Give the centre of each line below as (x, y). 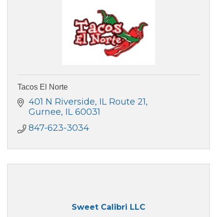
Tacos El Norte (43, 87)
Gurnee (45, 112)
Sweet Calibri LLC (108, 207)
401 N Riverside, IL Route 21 (87, 102)
